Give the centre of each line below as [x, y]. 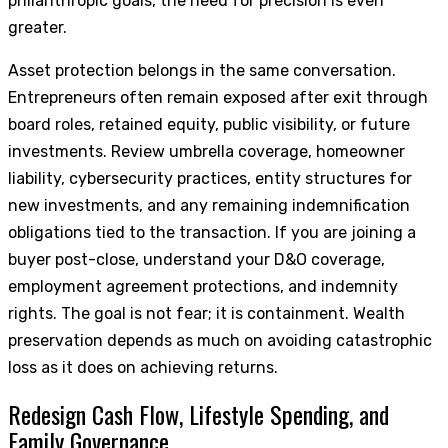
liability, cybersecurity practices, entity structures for [210, 179]
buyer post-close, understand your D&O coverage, [196, 260]
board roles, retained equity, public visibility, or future [209, 125]
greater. [37, 28]
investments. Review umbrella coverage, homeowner [206, 152]
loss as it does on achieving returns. [143, 368]
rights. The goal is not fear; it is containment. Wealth [206, 314]
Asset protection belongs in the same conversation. [202, 71]
